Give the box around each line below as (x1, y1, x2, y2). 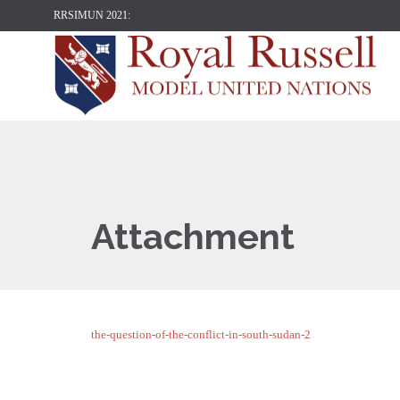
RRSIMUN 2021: (54, 9, 130, 21)
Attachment (91, 215, 295, 257)
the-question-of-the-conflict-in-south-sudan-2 (91, 328, 311, 341)
